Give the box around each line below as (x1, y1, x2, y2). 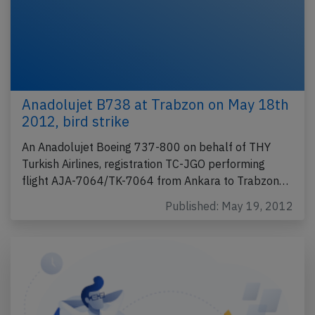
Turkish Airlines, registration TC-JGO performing (22, 157, 265, 172)
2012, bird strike (22, 112, 129, 131)
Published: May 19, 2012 (165, 199, 293, 214)
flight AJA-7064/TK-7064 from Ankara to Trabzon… (22, 174, 288, 188)
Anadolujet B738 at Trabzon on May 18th (22, 95, 289, 115)
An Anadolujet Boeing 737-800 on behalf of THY (22, 140, 271, 155)
